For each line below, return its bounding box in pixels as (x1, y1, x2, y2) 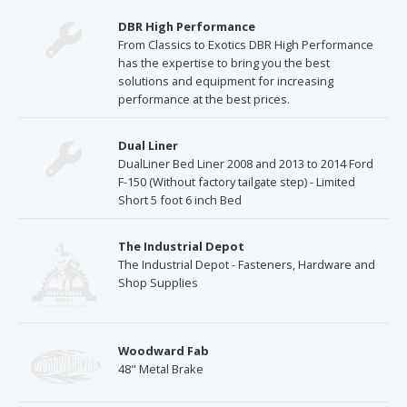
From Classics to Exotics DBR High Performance (118, 36, 373, 54)
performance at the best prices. (118, 91, 290, 108)
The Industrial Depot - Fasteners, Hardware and (118, 256, 375, 273)
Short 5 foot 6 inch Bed (118, 192, 242, 209)
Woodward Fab (118, 342, 209, 360)
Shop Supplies (118, 274, 198, 292)
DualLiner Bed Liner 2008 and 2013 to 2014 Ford (118, 155, 373, 173)
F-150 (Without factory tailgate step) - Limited (118, 174, 355, 191)
